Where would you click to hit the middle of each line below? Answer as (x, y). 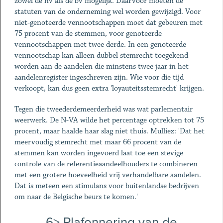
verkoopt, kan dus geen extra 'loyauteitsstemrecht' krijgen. (109, 88)
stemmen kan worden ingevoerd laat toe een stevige (99, 153)
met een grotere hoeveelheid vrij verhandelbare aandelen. (108, 175)
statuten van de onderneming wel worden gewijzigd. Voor (107, 12)
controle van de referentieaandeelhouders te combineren (106, 164)
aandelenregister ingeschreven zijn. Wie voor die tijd (99, 77)
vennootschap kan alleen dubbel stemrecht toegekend (101, 56)
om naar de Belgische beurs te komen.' (76, 197)
